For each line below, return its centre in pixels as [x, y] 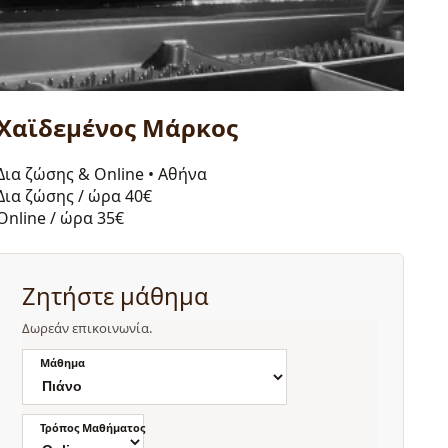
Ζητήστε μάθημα [115, 296]
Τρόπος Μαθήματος [93, 427]
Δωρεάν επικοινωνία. [87, 328]
